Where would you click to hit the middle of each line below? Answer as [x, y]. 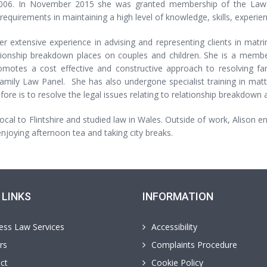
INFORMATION [178, 196]
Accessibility [174, 227]
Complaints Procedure [194, 245]
